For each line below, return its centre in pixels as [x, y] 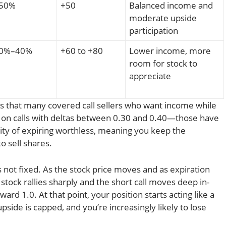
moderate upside [163, 18]
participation [154, 31]
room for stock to [163, 64]
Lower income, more [170, 51]
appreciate [150, 76]
